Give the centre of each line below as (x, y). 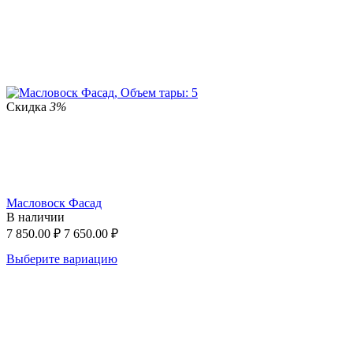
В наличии (35, 217)
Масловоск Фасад (54, 203)
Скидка (28, 106)
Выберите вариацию (62, 258)
